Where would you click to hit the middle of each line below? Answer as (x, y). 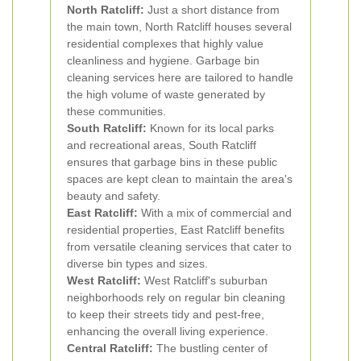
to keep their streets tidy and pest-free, (166, 314)
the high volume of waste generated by (166, 94)
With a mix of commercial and (215, 213)
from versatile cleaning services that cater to (179, 247)
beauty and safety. (114, 196)
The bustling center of (210, 348)
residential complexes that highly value (165, 44)
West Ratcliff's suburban (204, 280)
